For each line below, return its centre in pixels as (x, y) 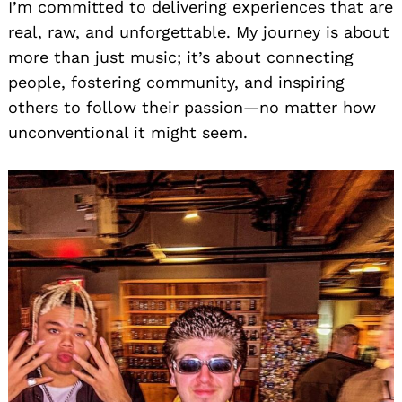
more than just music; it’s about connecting (181, 57)
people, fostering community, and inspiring (176, 82)
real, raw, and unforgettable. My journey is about (199, 31)
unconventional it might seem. (128, 132)
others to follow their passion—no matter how (192, 107)
